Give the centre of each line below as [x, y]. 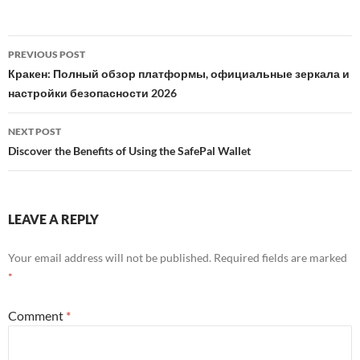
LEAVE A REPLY [53, 219]
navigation [57, 76]
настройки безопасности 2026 [92, 93]
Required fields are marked [280, 258]
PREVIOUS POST [47, 54]
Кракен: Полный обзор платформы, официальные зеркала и [179, 74]
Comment [37, 315]
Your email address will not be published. [110, 258]
